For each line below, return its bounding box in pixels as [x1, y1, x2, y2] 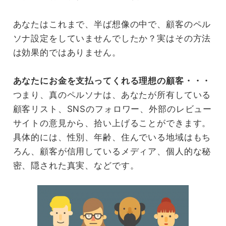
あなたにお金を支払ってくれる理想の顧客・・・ [13, 75, 211, 86]
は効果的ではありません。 [13, 47, 121, 58]
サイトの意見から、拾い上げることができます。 [13, 118, 211, 128]
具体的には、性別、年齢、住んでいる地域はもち [13, 132, 211, 142]
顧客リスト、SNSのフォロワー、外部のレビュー [13, 103, 212, 114]
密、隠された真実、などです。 [13, 160, 139, 171]
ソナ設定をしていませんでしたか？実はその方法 [13, 33, 211, 43]
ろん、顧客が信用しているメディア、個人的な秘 [13, 146, 211, 156]
